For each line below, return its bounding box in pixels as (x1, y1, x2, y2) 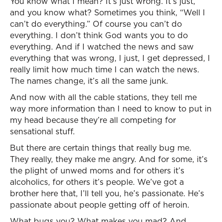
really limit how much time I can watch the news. (10, 64, 199, 75)
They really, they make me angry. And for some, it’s (10, 154, 208, 165)
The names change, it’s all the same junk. (10, 75, 168, 86)
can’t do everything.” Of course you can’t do (10, 18, 182, 29)
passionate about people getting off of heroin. (10, 199, 189, 210)
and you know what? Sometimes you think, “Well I (10, 7, 205, 18)
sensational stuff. (10, 126, 75, 137)
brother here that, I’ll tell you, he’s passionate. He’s (10, 188, 204, 199)
